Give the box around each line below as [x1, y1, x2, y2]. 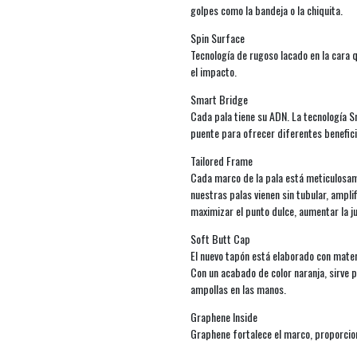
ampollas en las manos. [190, 280, 288, 297]
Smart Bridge [190, 90, 248, 108]
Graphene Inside [190, 308, 257, 325]
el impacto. [190, 62, 239, 80]
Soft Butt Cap [190, 229, 250, 247]
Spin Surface [190, 29, 245, 46]
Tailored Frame [190, 151, 253, 169]
